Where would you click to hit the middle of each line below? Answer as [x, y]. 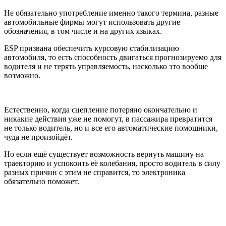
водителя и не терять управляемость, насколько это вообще [106, 67]
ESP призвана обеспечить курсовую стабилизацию [92, 48]
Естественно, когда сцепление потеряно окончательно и [101, 110]
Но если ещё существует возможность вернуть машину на [104, 154]
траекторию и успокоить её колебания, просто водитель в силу [112, 163]
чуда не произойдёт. [38, 137]
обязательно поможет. [42, 182]
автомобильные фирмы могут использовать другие [92, 22]
